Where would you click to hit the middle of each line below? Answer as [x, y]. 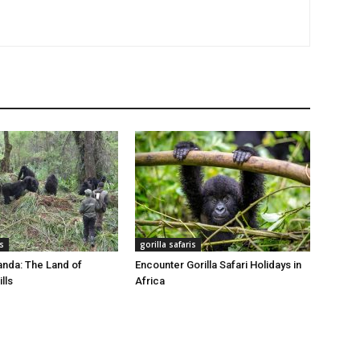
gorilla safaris [168, 244]
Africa [150, 281]
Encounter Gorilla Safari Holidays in [218, 265]
